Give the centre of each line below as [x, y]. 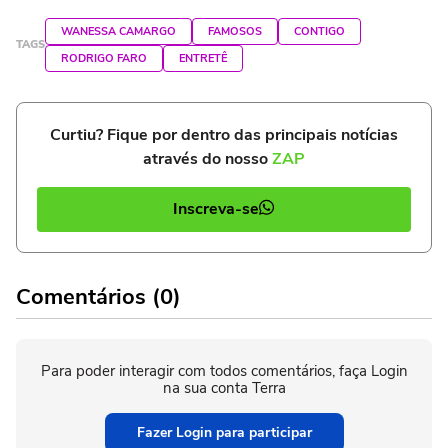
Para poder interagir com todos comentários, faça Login [224, 370]
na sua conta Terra [224, 387]
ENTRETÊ [203, 58]
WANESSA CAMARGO [118, 31]
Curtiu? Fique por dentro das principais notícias [224, 134]
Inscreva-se [216, 209]
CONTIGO [319, 31]
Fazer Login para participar [224, 432]
